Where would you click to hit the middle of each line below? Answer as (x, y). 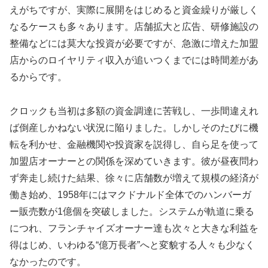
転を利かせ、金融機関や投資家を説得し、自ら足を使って (134, 144)
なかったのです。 (48, 261)
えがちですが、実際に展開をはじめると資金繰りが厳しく (134, 10)
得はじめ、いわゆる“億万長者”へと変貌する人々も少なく (132, 245)
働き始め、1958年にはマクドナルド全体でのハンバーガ (130, 194)
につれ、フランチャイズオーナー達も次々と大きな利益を (134, 228)
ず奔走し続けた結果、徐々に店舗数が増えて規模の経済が (134, 178)
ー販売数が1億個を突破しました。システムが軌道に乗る (132, 211)
